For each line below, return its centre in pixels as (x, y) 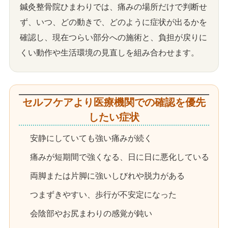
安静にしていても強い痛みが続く (91, 138)
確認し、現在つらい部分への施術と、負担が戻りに (113, 37)
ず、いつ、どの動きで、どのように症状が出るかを (113, 22)
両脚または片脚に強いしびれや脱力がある (107, 176)
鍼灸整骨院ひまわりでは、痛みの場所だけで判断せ (113, 7)
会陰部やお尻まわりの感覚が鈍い (91, 213)
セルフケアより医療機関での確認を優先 (114, 102)
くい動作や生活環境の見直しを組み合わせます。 (109, 52)
